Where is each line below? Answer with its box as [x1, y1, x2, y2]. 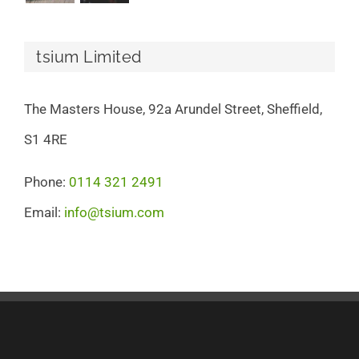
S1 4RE [24, 131, 67, 147]
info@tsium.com [64, 204, 164, 220]
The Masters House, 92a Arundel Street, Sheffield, [24, 100, 322, 117]
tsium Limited [36, 47, 142, 67]
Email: [24, 204, 64, 220]
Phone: [24, 173, 69, 190]
